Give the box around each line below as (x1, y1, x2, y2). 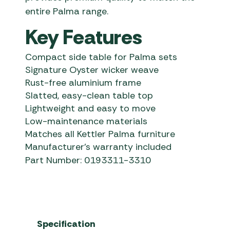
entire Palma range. (25, 5, 109, 18)
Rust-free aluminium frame (25, 76, 142, 89)
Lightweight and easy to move (25, 102, 156, 115)
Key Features (25, 24, 143, 51)
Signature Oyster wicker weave (25, 64, 159, 76)
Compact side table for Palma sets (25, 51, 178, 64)
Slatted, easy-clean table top (25, 89, 154, 102)
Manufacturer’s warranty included (25, 141, 172, 154)
